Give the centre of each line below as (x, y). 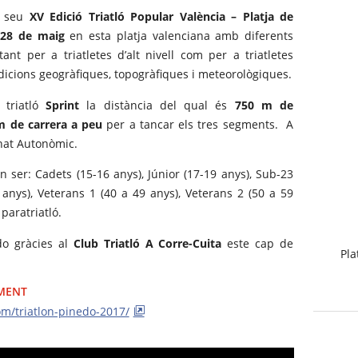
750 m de (264, 105)
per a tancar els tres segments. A (198, 124)
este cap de (258, 243)
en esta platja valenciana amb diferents (179, 36)
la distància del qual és (157, 105)
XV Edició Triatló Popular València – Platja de (161, 17)
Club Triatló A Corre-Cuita (147, 243)
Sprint (63, 105)
